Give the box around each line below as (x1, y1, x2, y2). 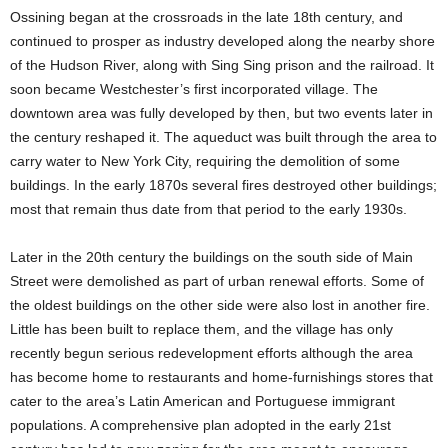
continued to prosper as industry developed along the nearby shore (10, 32, 435, 49)
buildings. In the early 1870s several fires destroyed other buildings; (10, 176, 437, 193)
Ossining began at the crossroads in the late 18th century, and (10, 8, 403, 25)
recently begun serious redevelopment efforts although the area (10, 344, 413, 361)
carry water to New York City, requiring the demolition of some (10, 152, 400, 169)
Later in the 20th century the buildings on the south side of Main (10, 248, 413, 265)
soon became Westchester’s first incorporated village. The (10, 80, 378, 97)
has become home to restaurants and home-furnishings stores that (10, 368, 433, 385)
